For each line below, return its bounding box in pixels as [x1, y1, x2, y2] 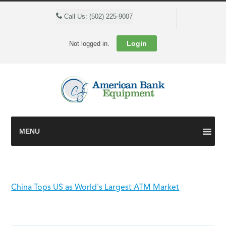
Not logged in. [69, 40, 111, 47]
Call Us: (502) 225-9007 [62, 13, 133, 20]
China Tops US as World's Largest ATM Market [11, 183, 180, 192]
